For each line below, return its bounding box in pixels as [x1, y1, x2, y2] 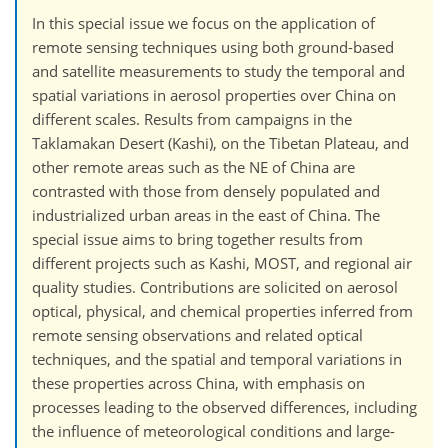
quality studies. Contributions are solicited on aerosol [32, 276, 398, 297]
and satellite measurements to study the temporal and [32, 60, 405, 81]
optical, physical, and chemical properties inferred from [32, 300, 413, 321]
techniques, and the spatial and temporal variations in [32, 348, 402, 369]
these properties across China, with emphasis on [32, 372, 365, 393]
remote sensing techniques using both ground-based [32, 36, 394, 57]
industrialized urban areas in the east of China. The [32, 204, 380, 225]
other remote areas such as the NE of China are [32, 156, 355, 177]
